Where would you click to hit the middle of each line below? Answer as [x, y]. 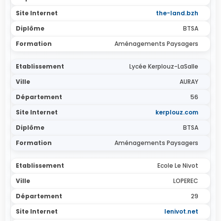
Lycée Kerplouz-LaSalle [164, 66]
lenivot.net [181, 211]
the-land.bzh [177, 13]
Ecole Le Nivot [178, 166]
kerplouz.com [177, 112]
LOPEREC [185, 181]
